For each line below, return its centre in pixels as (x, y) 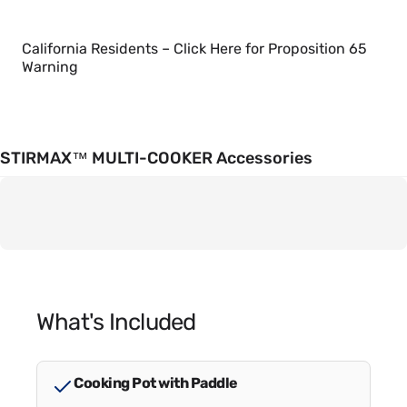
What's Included (116, 321)
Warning (50, 66)
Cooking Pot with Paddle (156, 382)
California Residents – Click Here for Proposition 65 (194, 48)
